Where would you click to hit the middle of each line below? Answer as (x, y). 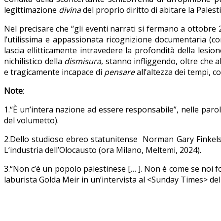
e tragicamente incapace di (54, 72)
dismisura (83, 61)
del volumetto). (31, 121)
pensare (119, 72)
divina (70, 10)
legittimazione (30, 10)
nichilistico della (34, 61)
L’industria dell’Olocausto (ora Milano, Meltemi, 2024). (103, 150)
